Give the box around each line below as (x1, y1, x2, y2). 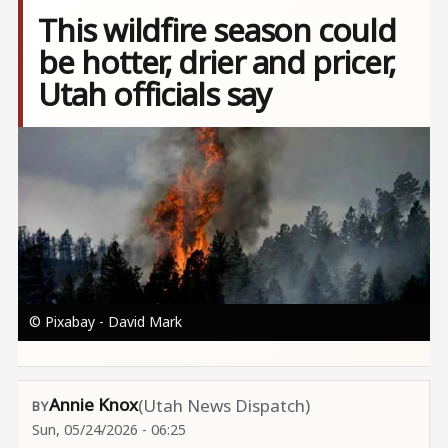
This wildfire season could (38, 8, 396, 52)
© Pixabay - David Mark (28, 311, 182, 331)
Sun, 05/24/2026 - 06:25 (31, 419, 186, 439)
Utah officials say (38, 72, 271, 116)
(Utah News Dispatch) (137, 394, 310, 418)
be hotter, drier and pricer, (38, 40, 395, 84)
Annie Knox (48, 392, 138, 416)
